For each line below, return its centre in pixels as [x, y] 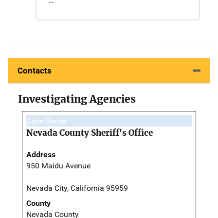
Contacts [35, 70]
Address [41, 154]
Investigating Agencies [77, 99]
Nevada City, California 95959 [77, 188]
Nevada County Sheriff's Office [90, 133]
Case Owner [47, 121]
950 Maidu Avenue [58, 165]
